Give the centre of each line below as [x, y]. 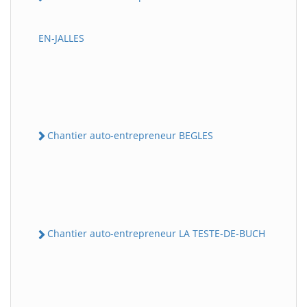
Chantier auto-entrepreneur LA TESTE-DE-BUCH [156, 234]
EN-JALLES [61, 38]
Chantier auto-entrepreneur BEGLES [130, 136]
